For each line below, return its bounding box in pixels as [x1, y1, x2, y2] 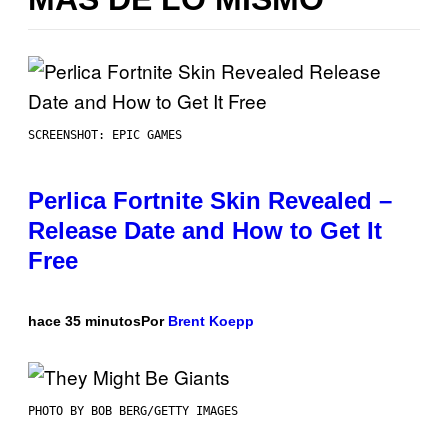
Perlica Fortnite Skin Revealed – [28, 187, 392, 215]
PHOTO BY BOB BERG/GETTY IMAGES [28, 404, 238, 419]
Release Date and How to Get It [28, 217, 382, 245]
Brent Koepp [168, 313, 254, 330]
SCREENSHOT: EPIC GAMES [28, 128, 182, 143]
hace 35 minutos [28, 313, 141, 330]
